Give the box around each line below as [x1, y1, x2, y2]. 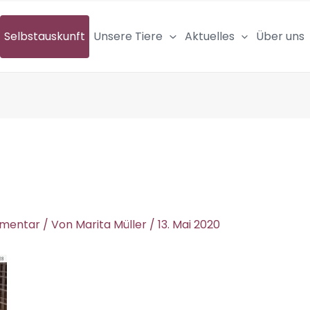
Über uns [256, 28, 305, 45]
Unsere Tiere [93, 28, 163, 45]
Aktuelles [184, 28, 235, 45]
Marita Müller [75, 216, 149, 232]
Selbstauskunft [4, 28, 85, 45]
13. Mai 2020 [157, 216, 220, 232]
